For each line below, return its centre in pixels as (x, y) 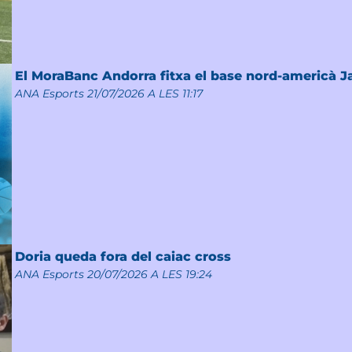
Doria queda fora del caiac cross (123, 257)
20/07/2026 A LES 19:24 (149, 275)
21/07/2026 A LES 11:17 (145, 93)
